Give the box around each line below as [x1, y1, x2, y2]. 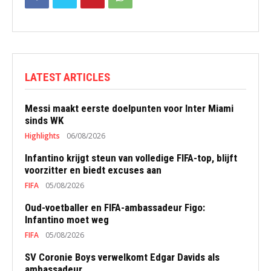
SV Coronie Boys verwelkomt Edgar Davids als [25, 251, 220, 264]
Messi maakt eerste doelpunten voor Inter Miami [25, 102, 233, 115]
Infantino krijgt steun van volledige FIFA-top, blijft [25, 152, 237, 165]
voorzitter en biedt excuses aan [25, 164, 162, 177]
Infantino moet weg [25, 214, 109, 226]
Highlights [25, 131, 60, 142]
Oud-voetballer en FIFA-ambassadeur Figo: [25, 201, 205, 214]
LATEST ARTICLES [25, 70, 110, 85]
